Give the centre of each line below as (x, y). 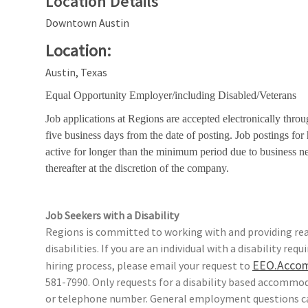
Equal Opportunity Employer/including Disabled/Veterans (171, 95)
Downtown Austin (87, 22)
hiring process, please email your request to (148, 265)
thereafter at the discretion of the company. (137, 168)
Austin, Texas (76, 72)
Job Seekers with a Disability (112, 215)
